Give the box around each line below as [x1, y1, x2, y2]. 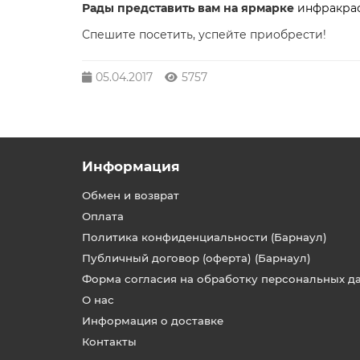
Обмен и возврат [82, 189, 179, 202]
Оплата [82, 210, 124, 223]
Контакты [82, 335, 137, 348]
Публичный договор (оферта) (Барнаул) [82, 252, 311, 264]
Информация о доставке [82, 314, 223, 327]
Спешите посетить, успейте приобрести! [82, 27, 326, 42]
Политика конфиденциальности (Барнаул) [82, 231, 327, 243]
